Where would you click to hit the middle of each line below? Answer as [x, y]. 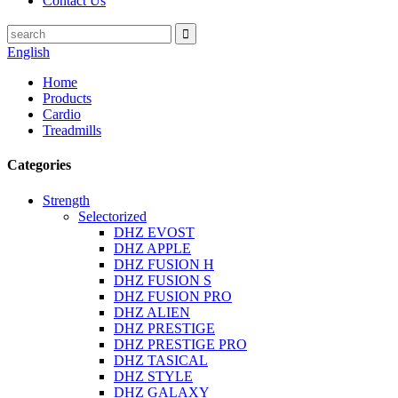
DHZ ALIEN [152, 312]
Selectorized [112, 216]
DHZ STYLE [153, 376]
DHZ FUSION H [164, 264]
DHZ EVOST [154, 232]
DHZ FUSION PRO [173, 296]
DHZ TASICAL [161, 360]
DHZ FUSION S [163, 280]
